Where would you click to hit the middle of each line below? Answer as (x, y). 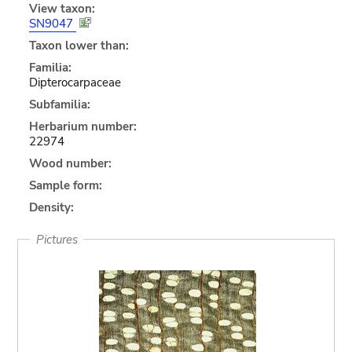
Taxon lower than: (79, 45)
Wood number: (70, 163)
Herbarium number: (82, 126)
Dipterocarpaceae (75, 82)
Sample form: (65, 185)
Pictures (57, 239)
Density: (51, 207)
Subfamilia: (59, 104)
